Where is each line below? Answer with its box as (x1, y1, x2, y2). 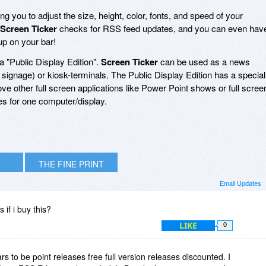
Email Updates (220, 178, 261, 188)
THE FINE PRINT (39, 157, 104, 170)
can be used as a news (158, 55, 250, 68)
